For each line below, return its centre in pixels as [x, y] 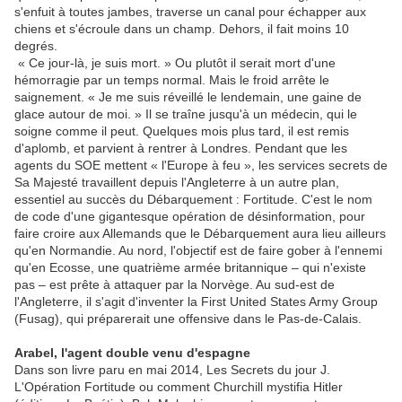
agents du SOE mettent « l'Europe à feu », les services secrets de [201, 166]
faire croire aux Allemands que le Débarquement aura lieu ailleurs [200, 234]
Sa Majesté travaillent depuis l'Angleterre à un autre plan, [177, 183]
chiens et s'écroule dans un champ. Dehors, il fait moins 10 [182, 29]
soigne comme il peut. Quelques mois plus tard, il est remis [182, 131]
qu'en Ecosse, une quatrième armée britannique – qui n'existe [190, 268]
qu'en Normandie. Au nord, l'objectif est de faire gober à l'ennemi [198, 251]
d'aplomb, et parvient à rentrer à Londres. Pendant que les [181, 149]
